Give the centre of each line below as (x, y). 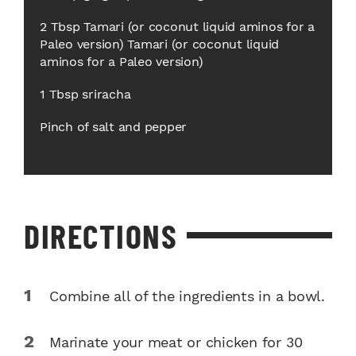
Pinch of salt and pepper (113, 127)
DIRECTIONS (101, 236)
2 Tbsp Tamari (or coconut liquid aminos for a (177, 27)
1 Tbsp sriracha (85, 95)
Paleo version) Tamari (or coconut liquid (159, 44)
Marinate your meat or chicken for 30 (176, 342)
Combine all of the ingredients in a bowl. (187, 296)
